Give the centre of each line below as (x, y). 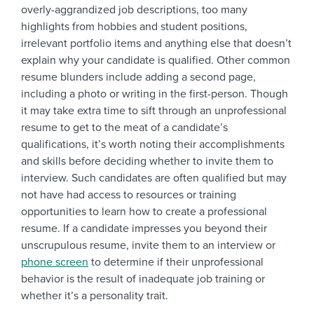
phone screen (55, 262)
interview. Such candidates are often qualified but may (154, 178)
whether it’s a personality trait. (95, 296)
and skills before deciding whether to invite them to (147, 162)
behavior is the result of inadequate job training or (143, 279)
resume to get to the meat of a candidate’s (124, 128)
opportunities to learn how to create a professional (144, 212)
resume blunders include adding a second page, (138, 77)
